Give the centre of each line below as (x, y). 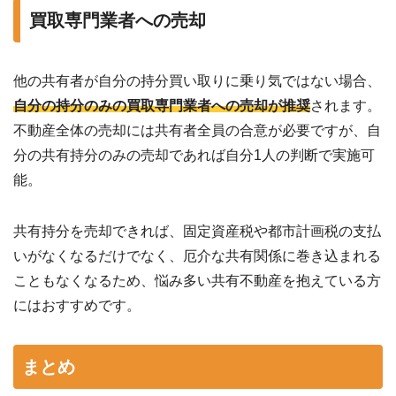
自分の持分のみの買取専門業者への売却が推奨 (162, 105)
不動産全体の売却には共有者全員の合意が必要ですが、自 (197, 130)
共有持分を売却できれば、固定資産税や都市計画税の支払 (197, 231)
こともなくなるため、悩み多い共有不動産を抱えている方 (197, 280)
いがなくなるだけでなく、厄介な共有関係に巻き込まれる (197, 255)
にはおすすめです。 (77, 305)
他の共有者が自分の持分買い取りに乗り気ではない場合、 (197, 80)
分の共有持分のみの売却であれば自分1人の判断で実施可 (194, 155)
